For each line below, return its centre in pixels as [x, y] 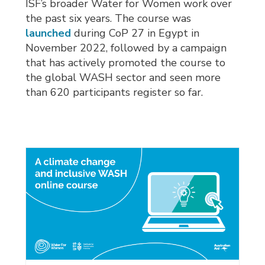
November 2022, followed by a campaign [126, 48]
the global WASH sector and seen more [123, 78]
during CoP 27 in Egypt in [135, 33]
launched [49, 33]
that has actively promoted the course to [126, 63]
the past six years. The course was [109, 19]
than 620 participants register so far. [114, 93]
